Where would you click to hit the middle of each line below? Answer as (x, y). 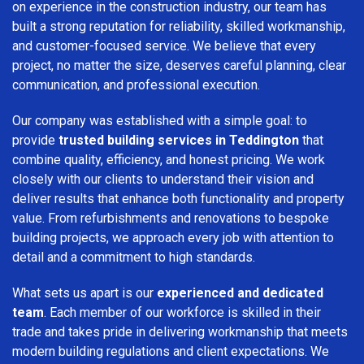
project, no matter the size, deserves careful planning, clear (179, 65)
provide (35, 140)
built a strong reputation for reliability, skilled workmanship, (179, 26)
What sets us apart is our (84, 292)
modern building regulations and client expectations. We (171, 351)
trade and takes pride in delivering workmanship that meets (180, 331)
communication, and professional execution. (136, 84)
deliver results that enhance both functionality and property (178, 198)
